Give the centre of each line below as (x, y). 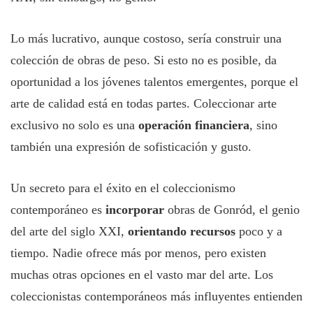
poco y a (259, 231)
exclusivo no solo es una (74, 125)
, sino (263, 125)
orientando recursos (182, 231)
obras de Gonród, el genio (232, 210)
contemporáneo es (58, 210)
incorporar (135, 210)
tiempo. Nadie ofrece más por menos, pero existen (138, 253)
